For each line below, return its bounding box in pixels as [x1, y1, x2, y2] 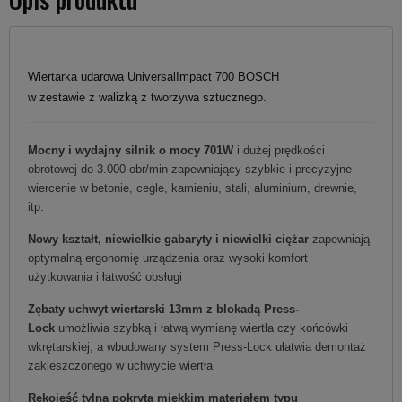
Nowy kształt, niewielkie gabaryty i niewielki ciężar [28, 232, 309, 246]
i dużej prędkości [233, 143, 325, 157]
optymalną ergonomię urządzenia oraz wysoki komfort [28, 250, 308, 265]
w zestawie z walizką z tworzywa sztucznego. [28, 90, 267, 104]
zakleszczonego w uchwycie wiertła [28, 358, 213, 372]
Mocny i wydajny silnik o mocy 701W [28, 143, 233, 157]
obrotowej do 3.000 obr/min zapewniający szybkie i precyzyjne [28, 162, 352, 176]
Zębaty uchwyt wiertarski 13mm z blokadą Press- [28, 301, 299, 316]
